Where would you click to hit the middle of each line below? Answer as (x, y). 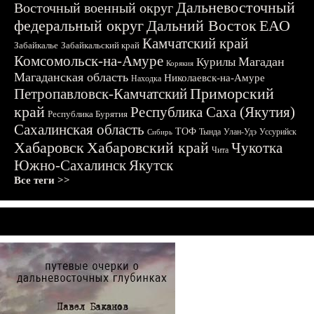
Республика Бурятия (88, 114)
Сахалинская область (79, 130)
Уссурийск (278, 132)
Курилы (216, 62)
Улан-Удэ (240, 132)
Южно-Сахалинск (70, 165)
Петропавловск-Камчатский (101, 94)
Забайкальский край (100, 45)
